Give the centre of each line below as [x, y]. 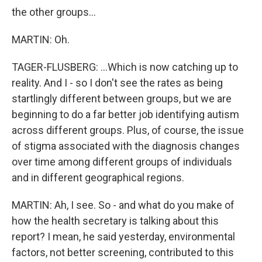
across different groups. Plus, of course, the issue [128, 130]
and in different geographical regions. [98, 177]
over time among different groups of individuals [122, 162]
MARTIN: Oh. [41, 39]
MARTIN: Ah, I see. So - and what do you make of [123, 205]
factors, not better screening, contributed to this [123, 252]
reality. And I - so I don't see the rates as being [117, 83]
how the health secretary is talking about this [115, 221]
